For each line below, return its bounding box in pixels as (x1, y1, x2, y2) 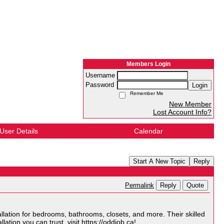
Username (85, 72, 117, 79)
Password (85, 81, 116, 88)
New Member (169, 100, 211, 108)
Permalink (125, 182, 154, 189)
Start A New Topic (133, 157, 185, 165)
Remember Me (127, 90, 163, 96)
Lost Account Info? (153, 108, 211, 116)
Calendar (134, 127, 163, 135)
